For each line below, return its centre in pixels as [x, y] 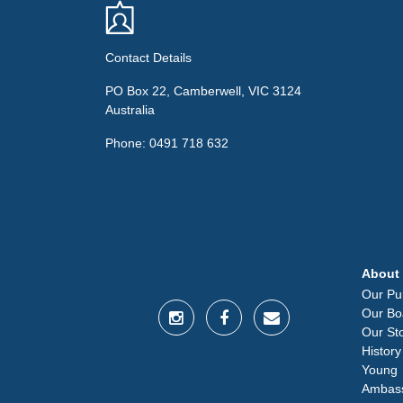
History [381, 350]
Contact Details [148, 57]
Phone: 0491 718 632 [167, 143]
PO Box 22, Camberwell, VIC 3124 [203, 90]
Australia [130, 109]
